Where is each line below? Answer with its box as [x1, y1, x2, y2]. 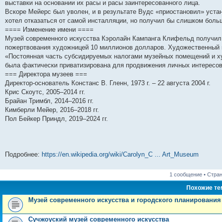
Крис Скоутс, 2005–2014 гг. [5, 88, 85, 96]
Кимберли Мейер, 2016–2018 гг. [5, 106, 99, 113]
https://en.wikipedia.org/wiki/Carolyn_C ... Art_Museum [42, 151, 199, 158]
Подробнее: [5, 151, 42, 158]
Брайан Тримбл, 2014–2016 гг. [5, 97, 94, 105]
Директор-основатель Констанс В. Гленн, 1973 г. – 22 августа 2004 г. [5, 79, 211, 87]
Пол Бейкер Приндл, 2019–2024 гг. [5, 115, 108, 122]
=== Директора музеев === [5, 70, 87, 78]
